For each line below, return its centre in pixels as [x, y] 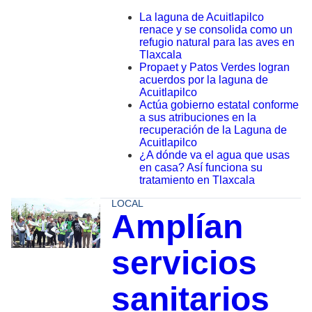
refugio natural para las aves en [217, 42]
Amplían [177, 226]
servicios [184, 263]
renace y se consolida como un [216, 29]
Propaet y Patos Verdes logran [214, 67]
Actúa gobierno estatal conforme [219, 104]
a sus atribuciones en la [197, 117]
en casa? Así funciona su [201, 167]
